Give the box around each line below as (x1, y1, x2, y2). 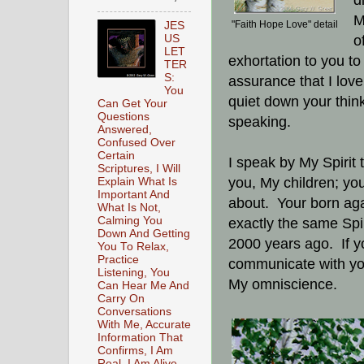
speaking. (228, 114, 295, 131)
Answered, (97, 123, 152, 136)
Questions (97, 110, 149, 123)
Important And (97, 188, 170, 201)
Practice (97, 253, 139, 266)
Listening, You (97, 266, 170, 279)
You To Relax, (97, 240, 169, 253)
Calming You (97, 214, 162, 227)
